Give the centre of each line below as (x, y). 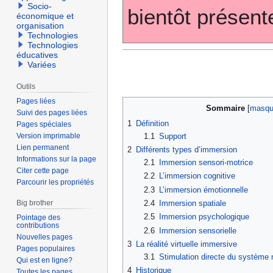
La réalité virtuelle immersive (186, 244)
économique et (45, 16)
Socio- (40, 6)
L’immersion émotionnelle (203, 190)
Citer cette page (43, 170)
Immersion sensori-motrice (206, 162)
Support (172, 136)
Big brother (35, 203)
